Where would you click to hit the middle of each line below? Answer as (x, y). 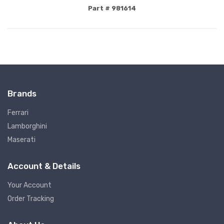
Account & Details (44, 166)
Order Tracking (31, 199)
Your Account (29, 185)
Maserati (21, 140)
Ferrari (18, 113)
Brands (22, 94)
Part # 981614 (112, 8)
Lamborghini (27, 126)
